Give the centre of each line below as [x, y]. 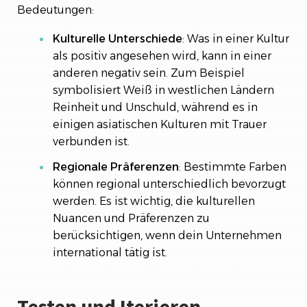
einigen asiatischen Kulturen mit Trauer [160, 124]
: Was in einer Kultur [236, 39]
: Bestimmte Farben [233, 167]
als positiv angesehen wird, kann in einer [162, 56]
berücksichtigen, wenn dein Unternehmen [167, 235]
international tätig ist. [110, 253]
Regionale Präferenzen [116, 167]
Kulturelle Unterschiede [118, 39]
